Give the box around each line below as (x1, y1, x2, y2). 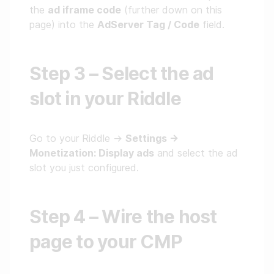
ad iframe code (48, 4, 121, 16)
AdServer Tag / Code (97, 18, 199, 31)
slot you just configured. (29, 161, 139, 174)
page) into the (29, 18, 97, 31)
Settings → (125, 132, 179, 144)
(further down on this (121, 4, 222, 16)
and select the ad (154, 147, 238, 159)
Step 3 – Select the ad (29, 62, 214, 84)
